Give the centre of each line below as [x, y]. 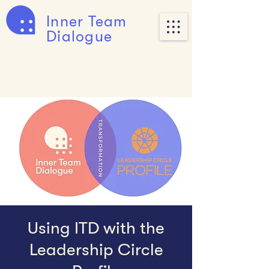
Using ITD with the [96, 228]
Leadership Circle [96, 250]
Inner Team [87, 21]
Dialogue [79, 36]
